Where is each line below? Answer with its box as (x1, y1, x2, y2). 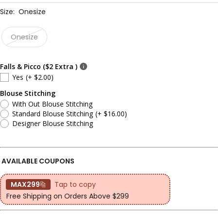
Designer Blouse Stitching (12, 119, 93, 128)
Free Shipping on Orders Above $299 (6, 191, 129, 201)
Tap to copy (54, 180, 96, 190)
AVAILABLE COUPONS (1, 156, 74, 166)
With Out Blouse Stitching (12, 99, 92, 109)
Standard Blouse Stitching (12, 109, 93, 119)
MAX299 (11, 180, 40, 190)
